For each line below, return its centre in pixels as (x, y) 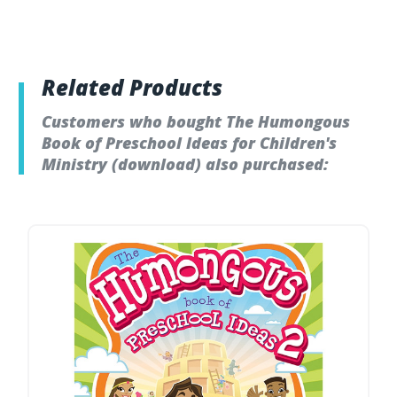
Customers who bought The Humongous (196, 122)
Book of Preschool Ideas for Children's (189, 143)
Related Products (132, 88)
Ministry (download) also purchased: (185, 164)
